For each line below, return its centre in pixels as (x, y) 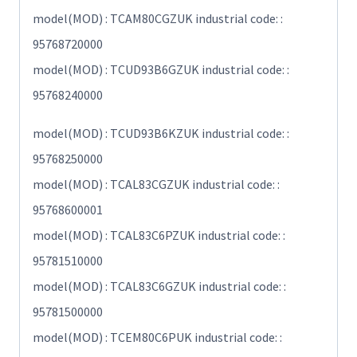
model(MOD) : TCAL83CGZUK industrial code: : (156, 184)
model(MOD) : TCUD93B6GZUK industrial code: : (161, 70)
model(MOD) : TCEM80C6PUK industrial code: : (157, 337)
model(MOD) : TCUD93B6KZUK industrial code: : (161, 133)
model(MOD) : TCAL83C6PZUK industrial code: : (159, 235)
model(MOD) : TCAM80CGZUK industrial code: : (158, 19)
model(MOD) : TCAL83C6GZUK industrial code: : (159, 286)
